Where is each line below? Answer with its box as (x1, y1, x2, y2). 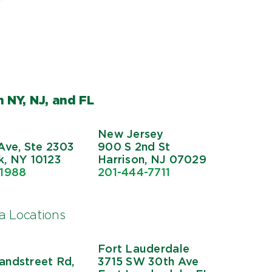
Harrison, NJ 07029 (98, 152, 206, 166)
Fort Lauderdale (98, 242, 190, 255)
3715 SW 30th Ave (98, 254, 199, 268)
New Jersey (98, 127, 164, 140)
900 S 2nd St (98, 140, 171, 153)
